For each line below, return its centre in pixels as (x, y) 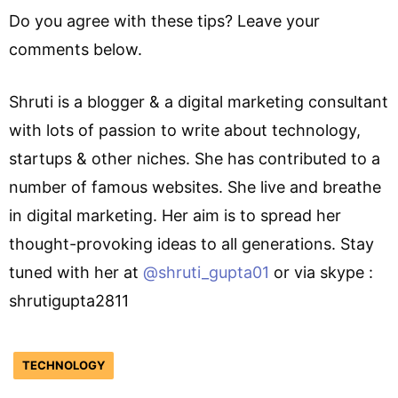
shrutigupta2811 (69, 300)
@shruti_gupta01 (206, 272)
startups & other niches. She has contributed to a (195, 158)
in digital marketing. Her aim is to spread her (175, 215)
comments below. (76, 49)
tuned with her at (76, 272)
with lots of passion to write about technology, (185, 130)
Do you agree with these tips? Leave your (164, 20)
